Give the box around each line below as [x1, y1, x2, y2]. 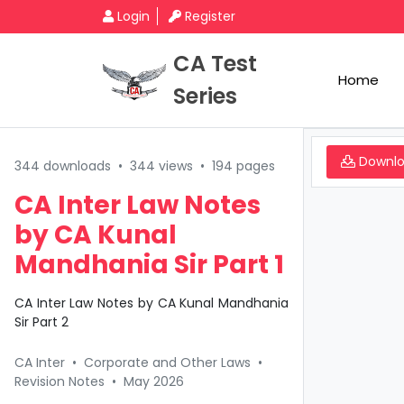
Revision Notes [14, 372, 105, 390]
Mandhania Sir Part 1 [14, 247, 284, 282]
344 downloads [14, 157, 111, 175]
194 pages [212, 157, 275, 175]
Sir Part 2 [14, 313, 69, 331]
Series [173, 81, 237, 111]
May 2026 [124, 372, 184, 390]
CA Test [173, 49, 257, 78]
